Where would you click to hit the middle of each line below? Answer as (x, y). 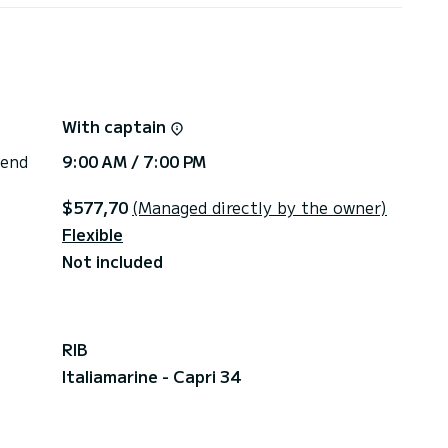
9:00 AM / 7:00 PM (134, 160)
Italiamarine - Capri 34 (151, 375)
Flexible (92, 233)
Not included (112, 260)
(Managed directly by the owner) (259, 206)
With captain (116, 125)
